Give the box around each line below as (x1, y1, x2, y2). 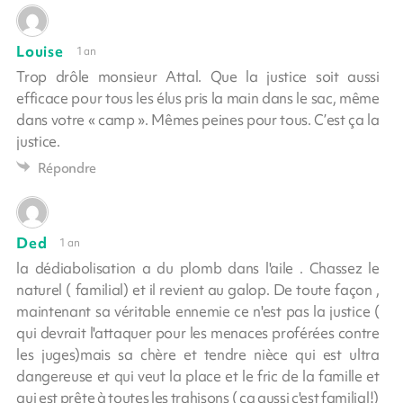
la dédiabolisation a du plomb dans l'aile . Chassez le (16, 257, 380, 278)
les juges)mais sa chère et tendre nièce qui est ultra (16, 344, 380, 364)
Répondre (37, 158, 97, 177)
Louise (16, 40, 64, 61)
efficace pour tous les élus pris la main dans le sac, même (16, 87, 380, 108)
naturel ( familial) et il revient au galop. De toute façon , (16, 279, 380, 300)
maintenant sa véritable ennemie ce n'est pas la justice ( (16, 300, 380, 321)
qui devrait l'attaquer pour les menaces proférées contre (16, 322, 380, 343)
